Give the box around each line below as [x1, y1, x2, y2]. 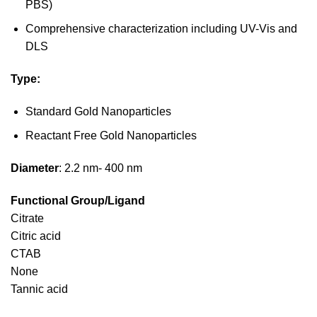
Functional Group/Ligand [11, 195, 145, 207]
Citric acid [11, 230, 61, 243]
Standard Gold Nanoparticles [25, 105, 171, 117]
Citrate [11, 212, 44, 225]
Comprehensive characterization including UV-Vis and [25, 23, 297, 35]
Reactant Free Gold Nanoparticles [25, 129, 197, 142]
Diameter [11, 162, 59, 175]
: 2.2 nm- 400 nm [59, 162, 142, 175]
